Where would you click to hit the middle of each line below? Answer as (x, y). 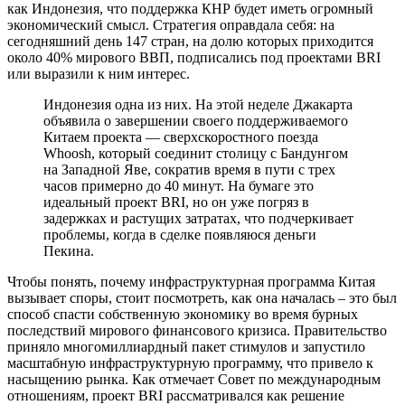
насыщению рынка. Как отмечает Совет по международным (194, 379)
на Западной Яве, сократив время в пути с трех (189, 169)
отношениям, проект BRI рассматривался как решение (176, 395)
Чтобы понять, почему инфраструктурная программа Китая (191, 281)
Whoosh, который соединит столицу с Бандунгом (196, 153)
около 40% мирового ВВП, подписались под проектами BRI (194, 57)
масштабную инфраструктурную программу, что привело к (190, 363)
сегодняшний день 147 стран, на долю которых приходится (190, 41)
